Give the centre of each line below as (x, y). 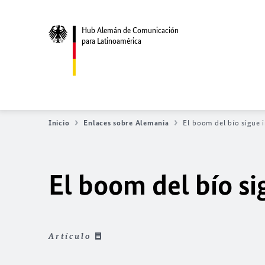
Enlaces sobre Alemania (126, 123)
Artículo (70, 236)
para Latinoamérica (112, 41)
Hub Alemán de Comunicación (130, 30)
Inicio (59, 123)
